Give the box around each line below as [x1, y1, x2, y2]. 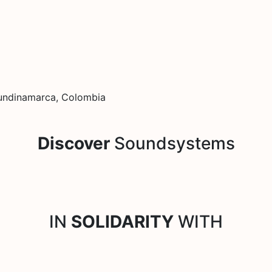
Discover [37, 132, 110, 154]
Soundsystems [109, 132, 235, 154]
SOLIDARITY [71, 211, 174, 232]
